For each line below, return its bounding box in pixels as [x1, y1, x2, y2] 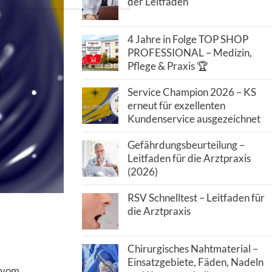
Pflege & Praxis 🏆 [127, 59, 208, 72]
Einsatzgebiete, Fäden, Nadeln [127, 256, 263, 268]
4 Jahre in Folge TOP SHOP [127, 33, 248, 46]
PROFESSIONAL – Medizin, [127, 46, 252, 59]
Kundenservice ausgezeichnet [127, 112, 260, 125]
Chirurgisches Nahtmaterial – [127, 242, 258, 255]
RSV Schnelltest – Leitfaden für [127, 191, 265, 204]
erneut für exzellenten [127, 99, 225, 112]
